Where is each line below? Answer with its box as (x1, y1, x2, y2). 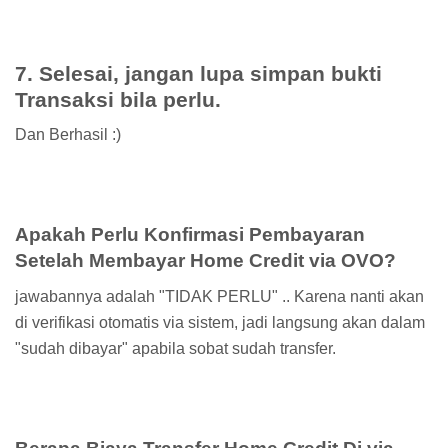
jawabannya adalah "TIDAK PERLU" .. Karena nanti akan (15, 287, 424, 305)
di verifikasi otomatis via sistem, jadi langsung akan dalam (15, 313, 425, 331)
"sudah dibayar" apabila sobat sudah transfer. (15, 339, 336, 357)
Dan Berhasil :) (15, 126, 121, 144)
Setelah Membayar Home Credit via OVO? (15, 250, 396, 272)
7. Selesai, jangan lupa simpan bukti (15, 61, 382, 85)
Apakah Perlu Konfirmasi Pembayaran (15, 224, 365, 246)
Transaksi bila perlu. (15, 87, 221, 111)
